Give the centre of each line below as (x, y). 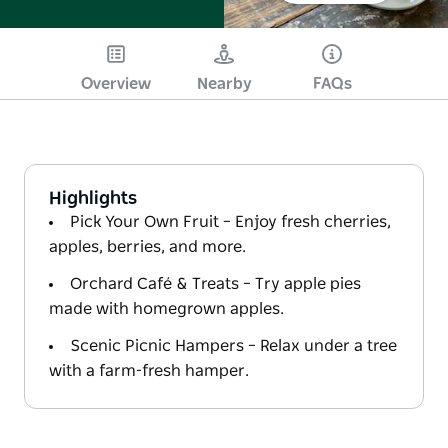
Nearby (224, 83)
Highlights (93, 198)
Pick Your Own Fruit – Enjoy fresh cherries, (230, 221)
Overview (116, 83)
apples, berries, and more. (147, 246)
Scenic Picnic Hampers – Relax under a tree (233, 345)
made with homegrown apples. (166, 308)
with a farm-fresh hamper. (149, 370)
